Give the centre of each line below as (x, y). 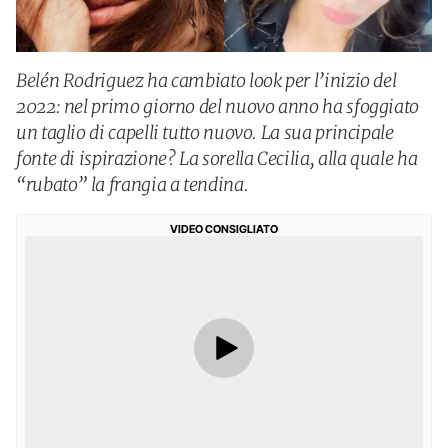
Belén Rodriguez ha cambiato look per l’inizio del (206, 80)
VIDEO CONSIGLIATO (224, 229)
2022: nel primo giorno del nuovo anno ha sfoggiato (218, 106)
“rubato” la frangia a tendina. (132, 184)
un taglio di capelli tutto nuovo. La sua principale (205, 132)
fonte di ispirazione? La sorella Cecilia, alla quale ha (217, 158)
